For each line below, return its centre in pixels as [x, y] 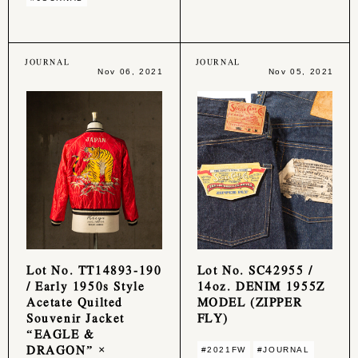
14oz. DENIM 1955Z [261, 285]
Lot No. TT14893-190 [94, 269]
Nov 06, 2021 [131, 72]
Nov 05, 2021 [301, 72]
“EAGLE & [61, 333]
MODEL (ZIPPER [250, 301]
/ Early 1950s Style [86, 285]
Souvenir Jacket [76, 317]
